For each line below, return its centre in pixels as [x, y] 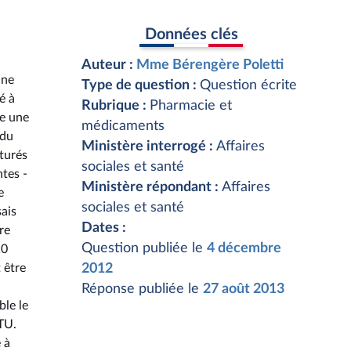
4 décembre [244, 248]
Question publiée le [144, 248]
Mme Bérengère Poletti [210, 65]
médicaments [123, 126]
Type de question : [141, 85]
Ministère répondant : [152, 187]
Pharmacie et [191, 106]
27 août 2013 [244, 289]
